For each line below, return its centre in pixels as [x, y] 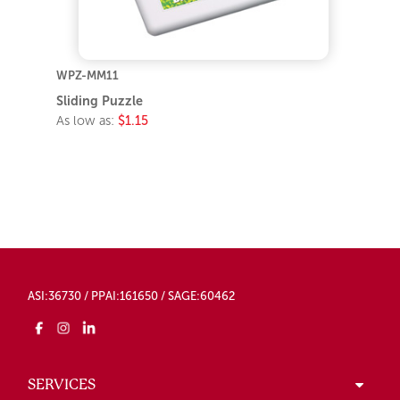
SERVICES [62, 385]
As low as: [87, 121]
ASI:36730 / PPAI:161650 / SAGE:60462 [131, 296]
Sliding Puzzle [100, 101]
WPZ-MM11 [88, 76]
